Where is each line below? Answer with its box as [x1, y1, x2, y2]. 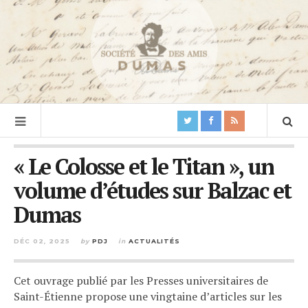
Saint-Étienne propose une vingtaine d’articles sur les [14, 289, 282, 304]
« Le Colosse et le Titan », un [14, 152, 274, 181]
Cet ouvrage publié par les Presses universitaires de [14, 273, 268, 288]
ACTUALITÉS [129, 237, 180, 245]
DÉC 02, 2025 [14, 237, 70, 245]
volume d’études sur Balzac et [14, 176, 291, 205]
